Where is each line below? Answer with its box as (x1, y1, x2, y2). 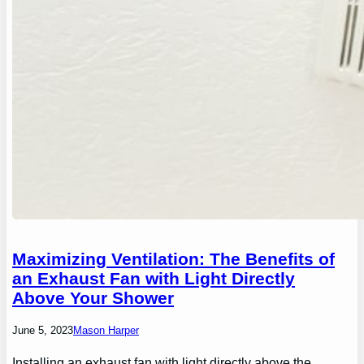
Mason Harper (73, 323, 140, 336)
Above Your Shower (12, 288, 175, 307)
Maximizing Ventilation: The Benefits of (12, 249, 336, 268)
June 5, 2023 (12, 323, 74, 336)
